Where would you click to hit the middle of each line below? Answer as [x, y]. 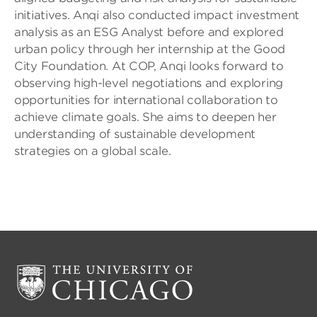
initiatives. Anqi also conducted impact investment [157, 15]
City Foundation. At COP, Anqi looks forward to [149, 66]
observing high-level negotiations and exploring [149, 83]
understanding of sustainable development [135, 134]
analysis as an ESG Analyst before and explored [149, 32]
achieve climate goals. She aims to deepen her [145, 117]
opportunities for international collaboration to [146, 100]
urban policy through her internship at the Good [150, 49]
